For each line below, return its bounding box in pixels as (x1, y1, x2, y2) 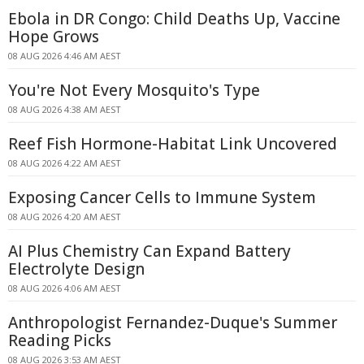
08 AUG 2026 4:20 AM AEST (8, 210, 121, 223)
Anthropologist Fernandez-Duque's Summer (8, 312, 337, 333)
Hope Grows (8, 26, 99, 47)
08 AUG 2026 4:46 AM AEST (8, 50, 121, 62)
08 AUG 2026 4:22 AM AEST (8, 157, 121, 169)
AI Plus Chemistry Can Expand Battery (8, 240, 291, 262)
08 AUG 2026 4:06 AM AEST (8, 282, 121, 294)
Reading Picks (8, 330, 111, 351)
